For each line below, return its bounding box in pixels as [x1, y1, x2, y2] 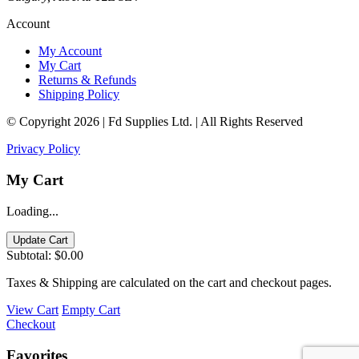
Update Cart [13, 233, 68, 246]
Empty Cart [62, 302, 120, 317]
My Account [38, 44, 102, 58]
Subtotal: [6, 248, 51, 262]
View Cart [6, 302, 58, 317]
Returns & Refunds [38, 73, 136, 87]
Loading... [6, 204, 58, 218]
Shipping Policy [38, 87, 119, 102]
